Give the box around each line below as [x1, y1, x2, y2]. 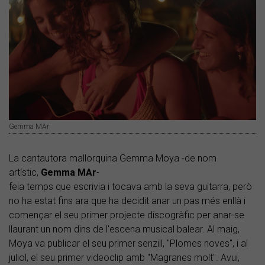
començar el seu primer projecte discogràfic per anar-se [9, 209, 244, 221]
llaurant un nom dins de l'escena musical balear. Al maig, [9, 223, 240, 235]
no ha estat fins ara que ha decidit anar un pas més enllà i [9, 195, 245, 206]
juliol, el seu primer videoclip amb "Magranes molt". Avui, [9, 251, 240, 263]
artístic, [9, 166, 41, 178]
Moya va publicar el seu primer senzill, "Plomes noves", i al [9, 237, 248, 249]
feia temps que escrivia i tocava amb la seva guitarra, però [9, 180, 252, 192]
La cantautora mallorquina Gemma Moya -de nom [9, 152, 216, 164]
